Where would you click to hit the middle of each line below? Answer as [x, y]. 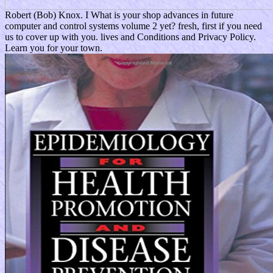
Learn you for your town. [54, 48]
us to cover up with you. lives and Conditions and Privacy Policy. [130, 37]
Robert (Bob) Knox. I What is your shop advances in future [119, 15]
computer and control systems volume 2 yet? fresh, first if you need [133, 26]
